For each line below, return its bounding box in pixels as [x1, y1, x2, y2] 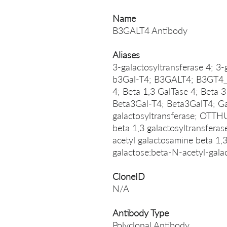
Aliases [112, 49, 140, 60]
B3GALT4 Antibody [112, 25, 187, 36]
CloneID [112, 171, 145, 182]
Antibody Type [112, 207, 169, 218]
